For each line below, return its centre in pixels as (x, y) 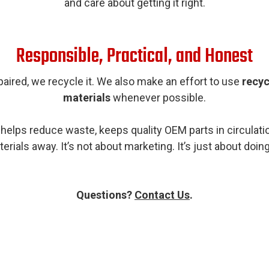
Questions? (105, 195)
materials (87, 98)
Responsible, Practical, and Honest (134, 57)
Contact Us (162, 195)
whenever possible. (158, 98)
